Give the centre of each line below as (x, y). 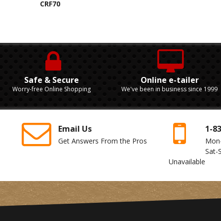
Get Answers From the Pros (103, 141)
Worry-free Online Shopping (52, 89)
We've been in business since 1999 (169, 89)
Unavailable (187, 161)
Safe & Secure (52, 80)
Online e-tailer (169, 80)
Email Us (75, 129)
